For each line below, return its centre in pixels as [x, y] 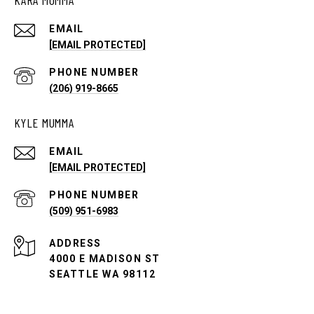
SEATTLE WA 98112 [102, 274]
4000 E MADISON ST [105, 258]
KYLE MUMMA [44, 122]
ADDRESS [75, 243]
